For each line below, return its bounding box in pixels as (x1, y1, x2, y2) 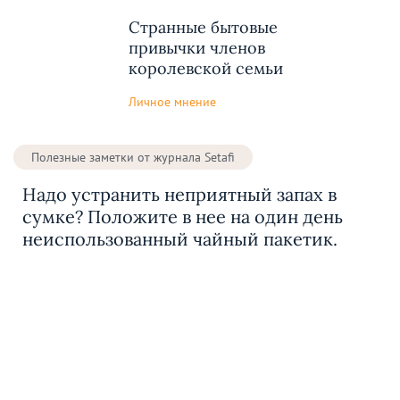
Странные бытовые (129, 16, 278, 37)
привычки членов (129, 37, 265, 58)
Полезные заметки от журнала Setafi (31, 149, 235, 166)
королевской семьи (129, 57, 283, 79)
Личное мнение (129, 93, 216, 110)
